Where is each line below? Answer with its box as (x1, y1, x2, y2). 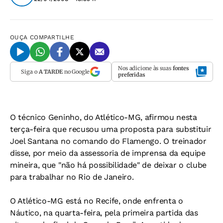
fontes (172, 65, 190, 72)
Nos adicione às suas (118, 65, 173, 72)
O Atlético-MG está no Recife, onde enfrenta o (10, 196, 183, 206)
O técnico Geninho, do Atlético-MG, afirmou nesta (10, 112, 197, 122)
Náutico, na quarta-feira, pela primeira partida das (10, 208, 198, 218)
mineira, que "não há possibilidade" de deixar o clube (10, 160, 207, 170)
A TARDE (38, 68, 63, 75)
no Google (62, 68, 90, 75)
